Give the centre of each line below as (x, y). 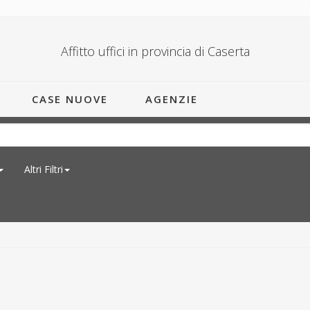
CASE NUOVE (70, 99)
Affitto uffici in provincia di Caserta (155, 51)
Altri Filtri (44, 169)
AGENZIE (172, 99)
